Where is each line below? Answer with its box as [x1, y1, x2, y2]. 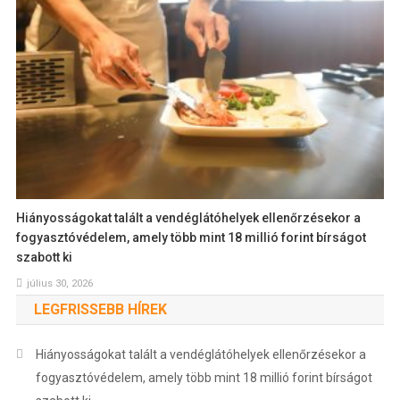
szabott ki [16, 250, 73, 265]
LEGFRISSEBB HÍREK [33, 301, 167, 319]
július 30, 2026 [27, 278, 94, 290]
